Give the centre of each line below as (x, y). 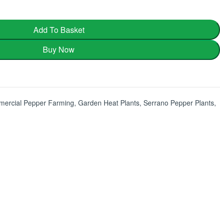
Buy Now (59, 50)
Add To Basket (59, 29)
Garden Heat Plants (109, 103)
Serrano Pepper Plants (179, 103)
